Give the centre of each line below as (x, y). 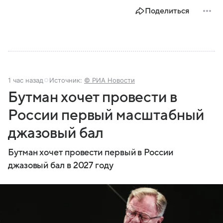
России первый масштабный (106, 115)
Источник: (67, 80)
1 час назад (26, 80)
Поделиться (167, 11)
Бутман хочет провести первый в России (91, 153)
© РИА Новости (110, 80)
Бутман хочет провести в (93, 98)
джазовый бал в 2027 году (61, 166)
